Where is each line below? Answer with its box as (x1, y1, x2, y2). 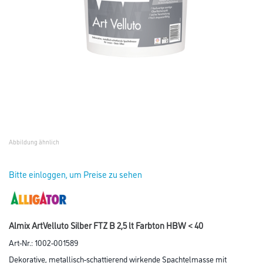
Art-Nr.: (9, 237, 35, 248)
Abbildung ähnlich (9, 137, 59, 146)
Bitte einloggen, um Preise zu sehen (9, 168, 142, 180)
